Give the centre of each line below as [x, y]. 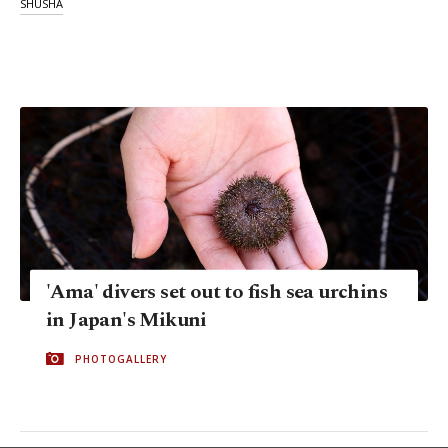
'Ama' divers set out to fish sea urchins [216, 291]
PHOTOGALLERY [121, 358]
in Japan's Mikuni [126, 319]
